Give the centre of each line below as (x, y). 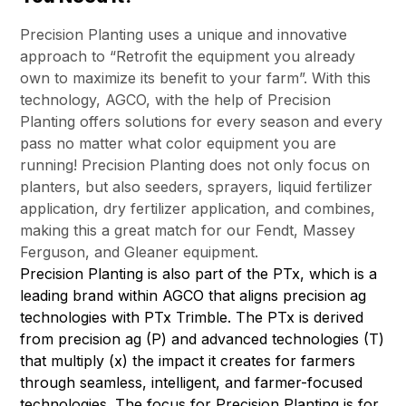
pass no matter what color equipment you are (179, 144)
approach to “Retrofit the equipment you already (188, 57)
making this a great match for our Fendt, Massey (188, 231)
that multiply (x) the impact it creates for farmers (188, 361)
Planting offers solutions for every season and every (202, 122)
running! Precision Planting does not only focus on (195, 165)
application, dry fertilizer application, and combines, (198, 209)
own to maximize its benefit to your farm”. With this (196, 78)
